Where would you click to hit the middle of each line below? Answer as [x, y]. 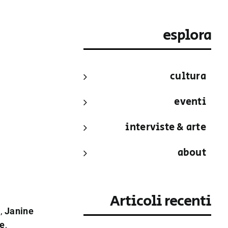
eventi [190, 102]
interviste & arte [166, 127]
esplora [187, 35]
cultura [188, 76]
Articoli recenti [161, 202]
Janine [19, 211]
